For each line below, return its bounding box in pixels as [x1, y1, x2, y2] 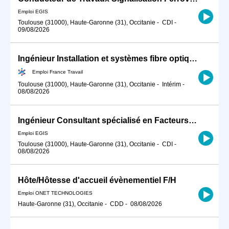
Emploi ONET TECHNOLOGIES [18, 190, 93, 196]
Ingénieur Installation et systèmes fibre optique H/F [189, 54, 197, 63]
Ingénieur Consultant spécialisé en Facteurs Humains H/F [189, 116, 197, 125]
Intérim [162, 81, 181, 88]
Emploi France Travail [32, 68, 83, 75]
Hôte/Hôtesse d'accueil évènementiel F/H [18, 176, 176, 185]
